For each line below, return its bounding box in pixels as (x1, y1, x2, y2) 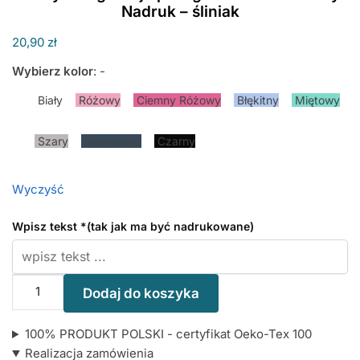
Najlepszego (11, 313, 82, 329)
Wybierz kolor (12, 63, 93, 79)
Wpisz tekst (12, 219, 77, 233)
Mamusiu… (11, 333, 74, 349)
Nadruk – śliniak (121, 2, 239, 21)
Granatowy (81, 133, 141, 148)
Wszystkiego (11, 294, 84, 310)
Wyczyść (12, 181, 64, 197)
